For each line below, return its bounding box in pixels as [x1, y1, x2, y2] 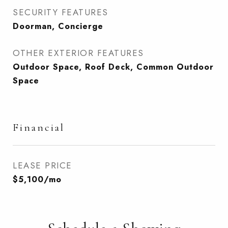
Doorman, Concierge [13, 20, 103, 32]
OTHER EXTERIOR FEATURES [13, 47, 144, 59]
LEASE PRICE [13, 159, 72, 172]
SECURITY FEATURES [13, 6, 108, 18]
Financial [13, 121, 65, 134]
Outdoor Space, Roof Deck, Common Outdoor [13, 61, 214, 73]
